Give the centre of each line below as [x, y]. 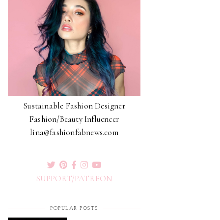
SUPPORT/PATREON [74, 179]
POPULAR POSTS [74, 209]
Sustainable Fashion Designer [74, 106]
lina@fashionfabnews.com [74, 133]
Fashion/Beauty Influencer [74, 119]
